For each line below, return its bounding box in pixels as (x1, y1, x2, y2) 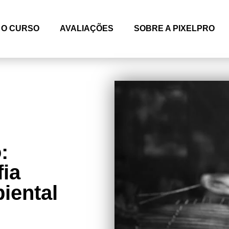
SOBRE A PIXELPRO (134, 24, 215, 33)
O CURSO (1, 24, 40, 33)
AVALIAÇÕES (60, 24, 114, 33)
